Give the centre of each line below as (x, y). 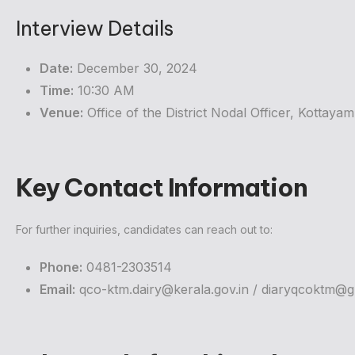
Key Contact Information (162, 188)
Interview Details (95, 29)
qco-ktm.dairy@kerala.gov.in (164, 290)
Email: (57, 290)
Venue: (61, 113)
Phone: (61, 267)
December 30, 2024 (135, 69)
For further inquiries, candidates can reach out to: (144, 230)
